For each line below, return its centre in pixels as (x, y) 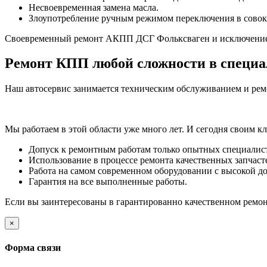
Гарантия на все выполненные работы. (108, 182)
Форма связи (33, 247)
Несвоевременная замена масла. (94, 7)
